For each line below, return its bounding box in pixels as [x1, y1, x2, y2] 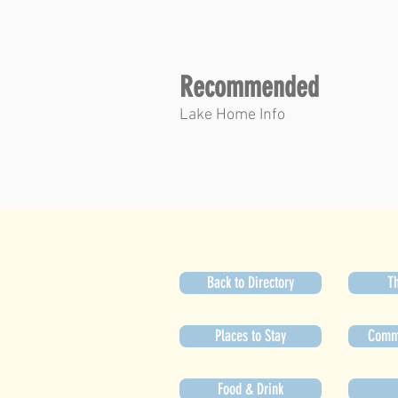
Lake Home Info [179, 106, 285, 124]
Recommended [179, 70, 319, 104]
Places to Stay [215, 326, 286, 346]
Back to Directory [207, 273, 294, 292]
